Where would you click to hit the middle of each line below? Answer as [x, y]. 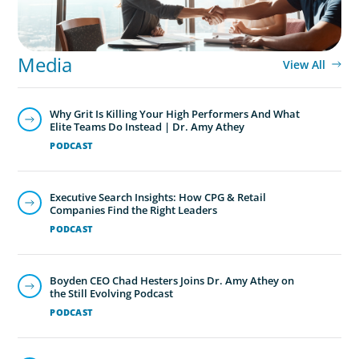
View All [304, 65]
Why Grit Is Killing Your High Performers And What [175, 196]
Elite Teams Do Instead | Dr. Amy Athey [147, 209]
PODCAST [72, 228]
